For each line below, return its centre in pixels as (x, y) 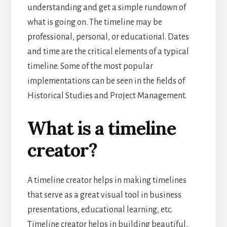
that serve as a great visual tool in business (104, 195)
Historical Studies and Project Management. (107, 96)
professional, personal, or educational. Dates (108, 37)
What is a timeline (101, 128)
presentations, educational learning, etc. (100, 210)
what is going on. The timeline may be (94, 22)
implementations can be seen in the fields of (106, 81)
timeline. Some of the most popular (90, 66)
